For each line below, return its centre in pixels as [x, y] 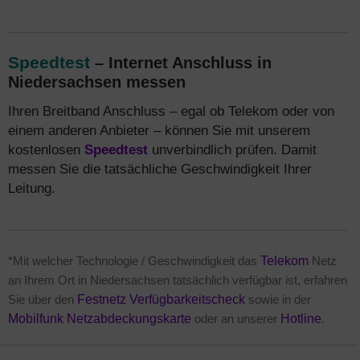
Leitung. [32, 188]
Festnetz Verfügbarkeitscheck [161, 299]
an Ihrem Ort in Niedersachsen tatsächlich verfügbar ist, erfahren [178, 280]
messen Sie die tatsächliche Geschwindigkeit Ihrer [160, 169]
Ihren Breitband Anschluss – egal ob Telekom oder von [171, 111]
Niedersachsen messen [97, 82]
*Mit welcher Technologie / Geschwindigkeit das [134, 261]
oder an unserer [236, 319]
